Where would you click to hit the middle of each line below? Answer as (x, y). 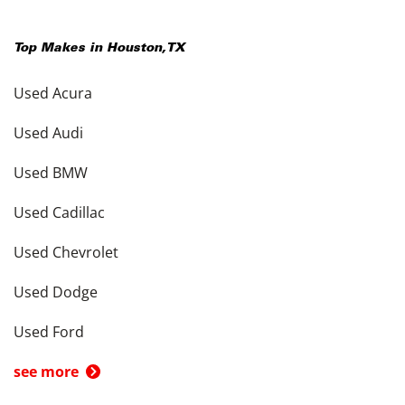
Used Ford (49, 332)
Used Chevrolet (66, 253)
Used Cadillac (59, 213)
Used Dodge (56, 292)
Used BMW (51, 173)
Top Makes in (60, 49)
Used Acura (53, 94)
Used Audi (48, 133)
